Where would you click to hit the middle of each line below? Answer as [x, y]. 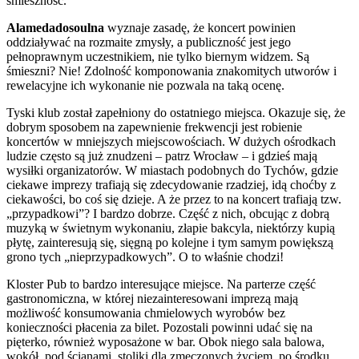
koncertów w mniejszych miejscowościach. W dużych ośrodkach [171, 141]
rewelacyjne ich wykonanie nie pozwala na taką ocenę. [145, 85]
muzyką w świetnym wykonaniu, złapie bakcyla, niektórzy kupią [171, 228]
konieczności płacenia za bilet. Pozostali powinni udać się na [159, 327]
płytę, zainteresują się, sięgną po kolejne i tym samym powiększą [170, 242]
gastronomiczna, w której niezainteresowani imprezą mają [152, 298]
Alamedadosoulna [55, 27]
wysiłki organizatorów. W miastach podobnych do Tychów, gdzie [172, 170]
